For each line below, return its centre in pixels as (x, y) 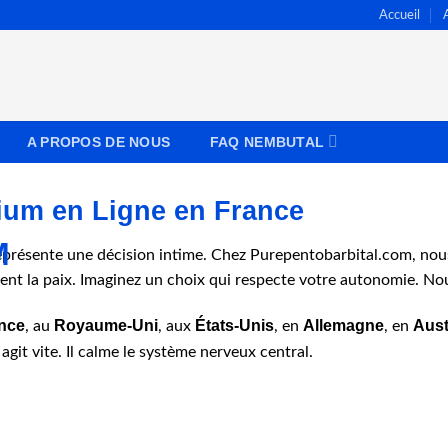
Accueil (400, 15)
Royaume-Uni (106, 326)
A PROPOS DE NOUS (98, 141)
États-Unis (234, 326)
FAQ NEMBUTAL (267, 141)
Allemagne (343, 326)
